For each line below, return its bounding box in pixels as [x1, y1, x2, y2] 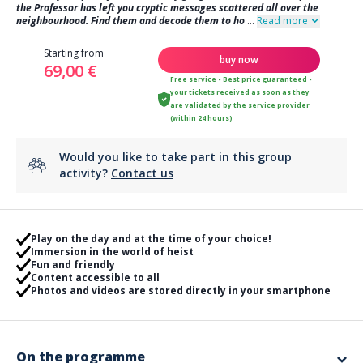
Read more [257, 14, 310, 28]
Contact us [111, 165, 173, 181]
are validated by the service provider [170, 100, 310, 109]
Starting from [43, 46, 104, 60]
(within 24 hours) [170, 113, 233, 122]
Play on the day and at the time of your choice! [30, 232, 271, 246]
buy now [219, 53, 258, 66]
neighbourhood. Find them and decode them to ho [16, 14, 245, 28]
